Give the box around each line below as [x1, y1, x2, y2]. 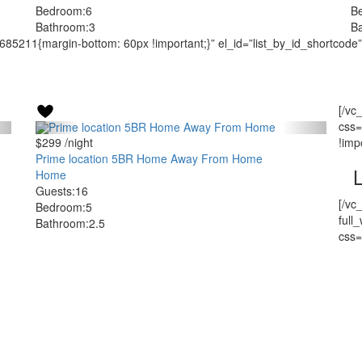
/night [61, 134, 93, 150]
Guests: [36, 183, 75, 199]
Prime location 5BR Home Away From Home [36, 150, 263, 166]
